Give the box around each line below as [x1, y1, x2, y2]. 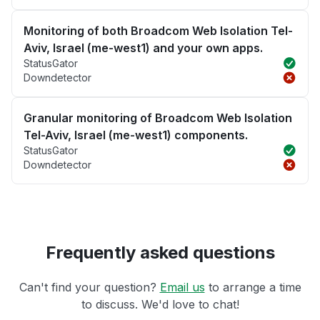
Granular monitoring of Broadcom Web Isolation [24, 111, 292, 126]
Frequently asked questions [45, 242, 275, 264]
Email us [159, 280, 205, 295]
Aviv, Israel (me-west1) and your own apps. [24, 41, 263, 56]
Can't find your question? [19, 280, 160, 295]
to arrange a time [204, 280, 301, 295]
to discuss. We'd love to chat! [81, 297, 239, 312]
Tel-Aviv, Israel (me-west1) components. [24, 128, 248, 143]
